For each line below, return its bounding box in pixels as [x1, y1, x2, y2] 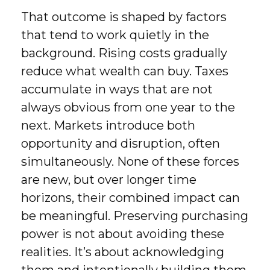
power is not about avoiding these [21, 227, 224, 241]
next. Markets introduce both [21, 118, 195, 133]
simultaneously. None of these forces [21, 154, 239, 169]
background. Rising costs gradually [21, 46, 227, 60]
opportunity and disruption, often [21, 136, 220, 151]
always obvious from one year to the [21, 100, 235, 115]
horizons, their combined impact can [21, 190, 240, 205]
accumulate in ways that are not [21, 82, 213, 96]
